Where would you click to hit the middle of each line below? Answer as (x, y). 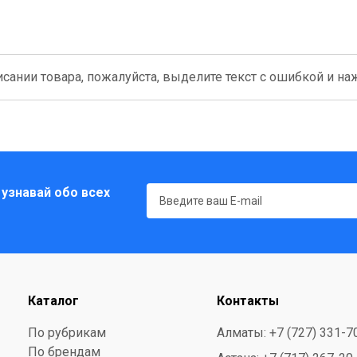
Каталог (53, 301)
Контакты (248, 301)
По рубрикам (67, 333)
